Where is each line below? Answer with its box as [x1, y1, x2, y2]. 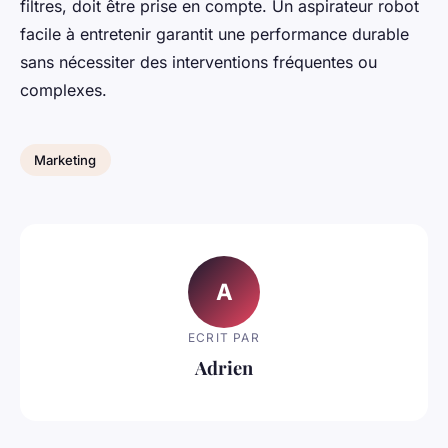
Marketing [34, 151, 97, 168]
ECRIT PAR [188, 329, 260, 345]
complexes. [20, 80, 107, 101]
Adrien [195, 354, 253, 380]
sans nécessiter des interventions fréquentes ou [20, 52, 377, 73]
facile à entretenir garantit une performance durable [20, 24, 409, 45]
